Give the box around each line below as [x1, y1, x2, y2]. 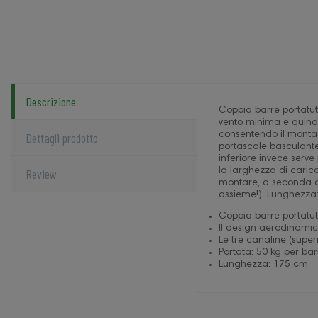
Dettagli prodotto [26, 130, 98, 146]
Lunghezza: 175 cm [218, 260, 308, 270]
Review [26, 166, 57, 182]
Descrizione [26, 94, 76, 110]
